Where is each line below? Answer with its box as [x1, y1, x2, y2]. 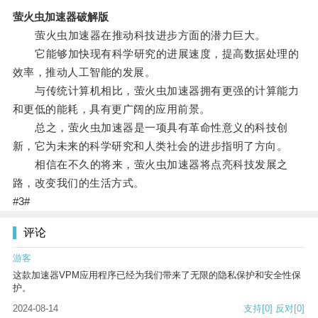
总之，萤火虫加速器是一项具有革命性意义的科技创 [12, 121, 288, 134]
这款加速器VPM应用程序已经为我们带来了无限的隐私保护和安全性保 [13, 270, 301, 281]
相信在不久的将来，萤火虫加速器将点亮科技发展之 [12, 158, 288, 171]
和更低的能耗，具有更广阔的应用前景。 [12, 103, 211, 116]
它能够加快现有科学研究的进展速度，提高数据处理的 [12, 48, 300, 60]
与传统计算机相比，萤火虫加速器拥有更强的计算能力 [12, 84, 300, 97]
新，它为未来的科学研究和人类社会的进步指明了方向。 [12, 140, 288, 153]
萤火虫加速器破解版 [12, 11, 109, 23]
